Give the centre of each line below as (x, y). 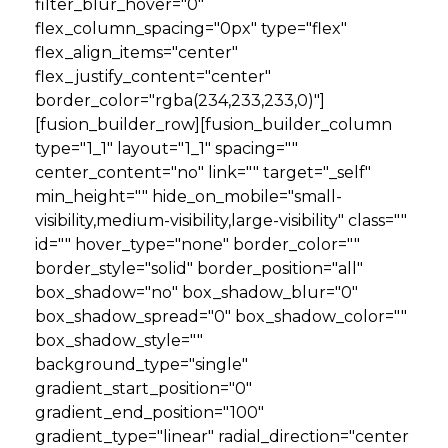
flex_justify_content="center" (153, 76)
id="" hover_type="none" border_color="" (197, 244)
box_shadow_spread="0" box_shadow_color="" (221, 316)
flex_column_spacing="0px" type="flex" (191, 28)
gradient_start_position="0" (143, 388)
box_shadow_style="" (119, 340)
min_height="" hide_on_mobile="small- (188, 196)
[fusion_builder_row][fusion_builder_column (213, 124)
